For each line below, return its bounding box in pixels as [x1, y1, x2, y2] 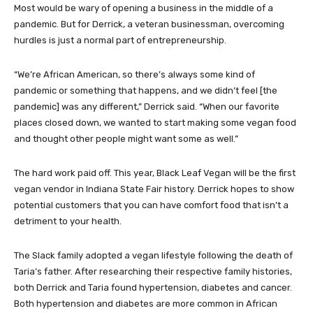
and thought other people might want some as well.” [14, 133, 238, 144]
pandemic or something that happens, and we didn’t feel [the [14, 85, 277, 96]
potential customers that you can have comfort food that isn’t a [14, 199, 289, 210]
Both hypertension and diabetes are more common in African [14, 298, 277, 309]
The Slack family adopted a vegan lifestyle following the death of [14, 249, 293, 261]
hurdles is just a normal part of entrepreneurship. [14, 34, 226, 45]
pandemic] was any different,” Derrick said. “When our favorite [14, 101, 279, 112]
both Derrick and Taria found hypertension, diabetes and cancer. [14, 282, 292, 293]
